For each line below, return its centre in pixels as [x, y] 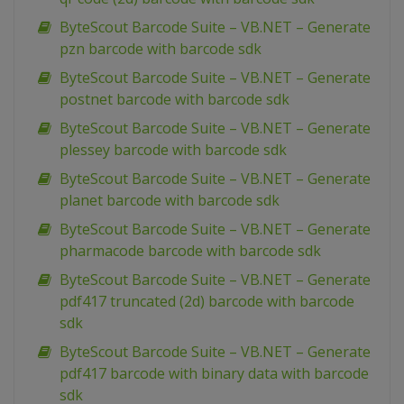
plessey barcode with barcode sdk [173, 150]
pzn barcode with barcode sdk [161, 49]
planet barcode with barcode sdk [170, 201]
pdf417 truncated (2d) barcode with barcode [207, 302]
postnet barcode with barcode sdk [174, 100]
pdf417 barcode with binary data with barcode [214, 374]
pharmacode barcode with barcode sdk [190, 251]
